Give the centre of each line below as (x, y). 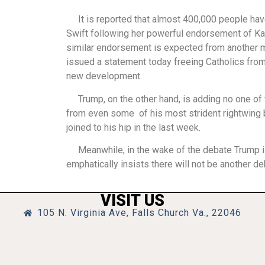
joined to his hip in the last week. (133, 127)
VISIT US (132, 200)
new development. (104, 76)
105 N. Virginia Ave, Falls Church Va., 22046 (139, 212)
